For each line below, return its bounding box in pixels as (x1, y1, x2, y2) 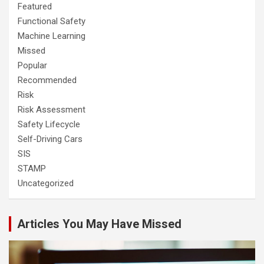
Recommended (18, 75, 77, 86)
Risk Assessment (18, 104, 85, 115)
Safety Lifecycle (18, 119, 80, 130)
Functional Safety (18, 16, 85, 27)
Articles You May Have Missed (17, 217, 181, 232)
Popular (18, 60, 47, 71)
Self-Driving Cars (18, 134, 82, 145)
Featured (18, 1, 52, 12)
